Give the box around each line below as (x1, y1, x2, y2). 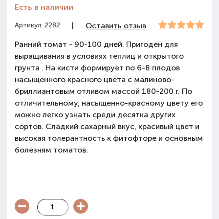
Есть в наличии (15, 2, 73, 12)
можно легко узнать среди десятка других (15, 110, 175, 119)
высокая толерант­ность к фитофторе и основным (15, 133, 203, 143)
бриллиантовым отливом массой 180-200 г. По (15, 87, 192, 96)
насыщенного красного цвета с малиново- (15, 75, 175, 84)
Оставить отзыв (86, 21, 146, 30)
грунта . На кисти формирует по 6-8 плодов (15, 63, 180, 72)
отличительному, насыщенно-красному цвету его (15, 98, 203, 108)
